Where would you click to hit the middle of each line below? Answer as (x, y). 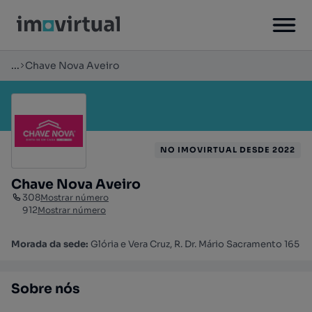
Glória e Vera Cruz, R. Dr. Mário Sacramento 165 (195, 244)
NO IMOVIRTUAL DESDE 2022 (228, 150)
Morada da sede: (51, 244)
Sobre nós (46, 289)
